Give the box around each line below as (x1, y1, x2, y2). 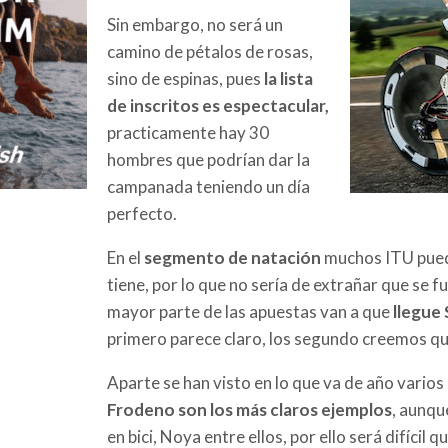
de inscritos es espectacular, (107, 94, 329, 116)
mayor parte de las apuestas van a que (107, 300, 393, 322)
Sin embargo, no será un (107, 13, 283, 35)
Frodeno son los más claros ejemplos (107, 398, 392, 420)
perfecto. (107, 202, 177, 224)
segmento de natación (144, 246, 321, 268)
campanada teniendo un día (107, 175, 310, 197)
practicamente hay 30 (107, 121, 269, 143)
